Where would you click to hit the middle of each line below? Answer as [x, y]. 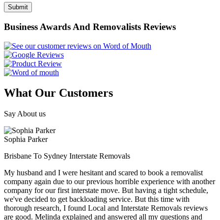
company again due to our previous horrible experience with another [110, 182]
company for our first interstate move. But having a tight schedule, [106, 191]
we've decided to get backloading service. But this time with [97, 199]
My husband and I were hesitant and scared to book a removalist [103, 173]
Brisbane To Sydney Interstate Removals [67, 156]
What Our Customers [58, 93]
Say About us [25, 114]
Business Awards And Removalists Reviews [90, 27]
